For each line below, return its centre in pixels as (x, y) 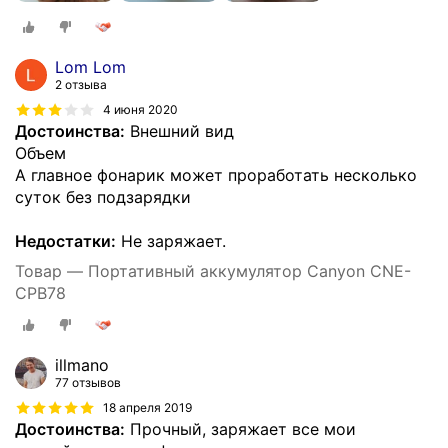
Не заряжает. (171, 241)
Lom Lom (90, 67)
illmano (82, 364)
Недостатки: (65, 241)
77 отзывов (88, 382)
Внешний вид (179, 131)
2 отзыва (81, 85)
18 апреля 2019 (147, 407)
